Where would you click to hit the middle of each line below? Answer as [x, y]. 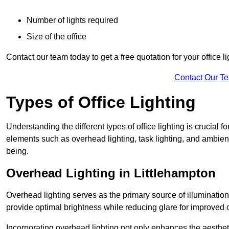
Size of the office [56, 36]
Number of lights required [72, 20]
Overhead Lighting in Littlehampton [111, 173]
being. [17, 151]
